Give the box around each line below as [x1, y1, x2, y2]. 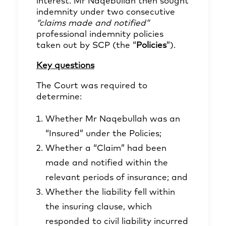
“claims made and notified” [36, 19, 149, 28]
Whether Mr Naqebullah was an [45, 115, 180, 124]
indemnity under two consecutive [36, 8, 175, 17]
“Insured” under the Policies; [45, 130, 161, 138]
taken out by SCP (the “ [36, 41, 136, 50]
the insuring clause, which [45, 203, 152, 211]
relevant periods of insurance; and [45, 174, 188, 182]
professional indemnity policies [36, 30, 163, 39]
